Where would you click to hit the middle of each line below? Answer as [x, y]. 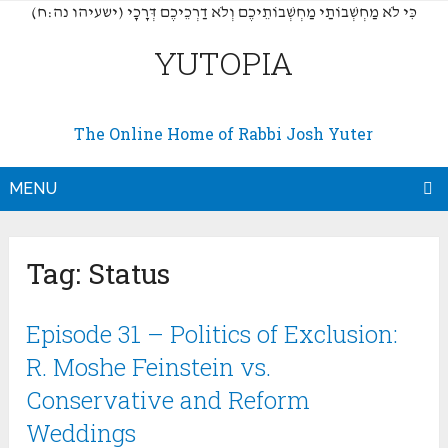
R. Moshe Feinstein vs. [149, 367]
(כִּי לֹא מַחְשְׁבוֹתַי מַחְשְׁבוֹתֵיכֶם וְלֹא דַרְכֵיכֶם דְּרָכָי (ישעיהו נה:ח [227, 13]
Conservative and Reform [168, 400]
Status [129, 274]
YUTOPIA [224, 62]
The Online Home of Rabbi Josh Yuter [224, 133]
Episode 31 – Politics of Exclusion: [212, 334]
